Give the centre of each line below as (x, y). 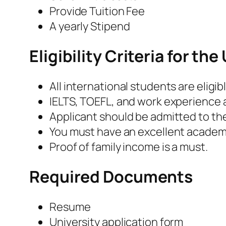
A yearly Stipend (91, 26)
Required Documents (111, 177)
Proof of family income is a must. (129, 147)
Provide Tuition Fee (97, 11)
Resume (70, 207)
